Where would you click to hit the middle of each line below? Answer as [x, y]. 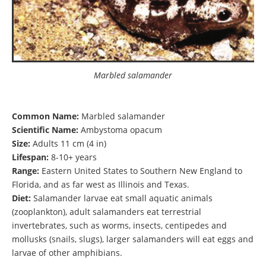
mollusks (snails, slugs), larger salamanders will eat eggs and [133, 239]
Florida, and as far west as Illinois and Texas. [101, 184]
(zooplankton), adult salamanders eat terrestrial [107, 211]
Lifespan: [30, 157]
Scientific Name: [45, 129]
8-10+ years [73, 157]
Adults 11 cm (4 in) [68, 143]
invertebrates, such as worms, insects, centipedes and [119, 225]
